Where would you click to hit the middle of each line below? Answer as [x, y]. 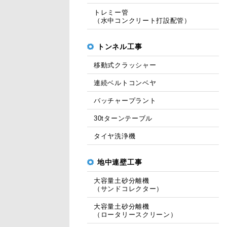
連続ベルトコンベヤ [125, 83]
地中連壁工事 [120, 162]
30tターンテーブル [123, 118]
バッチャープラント [125, 101]
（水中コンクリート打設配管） [142, 21]
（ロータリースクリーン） [136, 215]
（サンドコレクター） [128, 189]
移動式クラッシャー [125, 65]
